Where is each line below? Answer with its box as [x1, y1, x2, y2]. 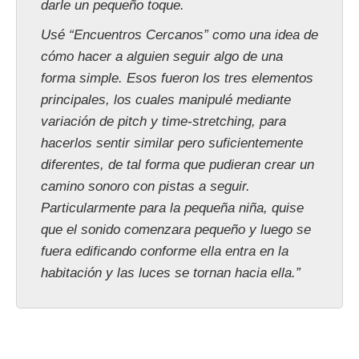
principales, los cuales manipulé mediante [41, 92, 291, 108]
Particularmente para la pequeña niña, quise [41, 200, 304, 216]
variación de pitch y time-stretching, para [41, 114, 286, 130]
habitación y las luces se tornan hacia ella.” [41, 265, 301, 281]
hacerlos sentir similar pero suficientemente [41, 135, 303, 151]
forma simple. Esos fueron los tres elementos [41, 71, 313, 87]
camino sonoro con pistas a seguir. [41, 179, 250, 195]
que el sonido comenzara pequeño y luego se [41, 222, 311, 238]
